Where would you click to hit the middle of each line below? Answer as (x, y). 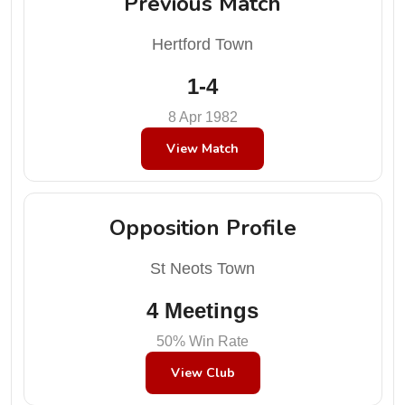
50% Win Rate (202, 341)
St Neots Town (202, 268)
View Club (202, 373)
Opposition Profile (202, 228)
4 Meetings (202, 311)
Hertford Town (202, 44)
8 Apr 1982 (202, 117)
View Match (202, 148)
